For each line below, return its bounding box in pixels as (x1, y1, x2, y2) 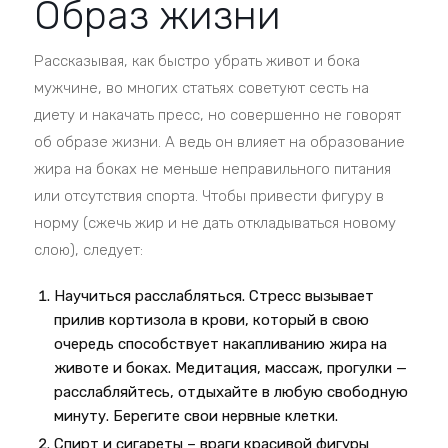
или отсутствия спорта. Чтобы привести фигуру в (34, 187, 385, 205)
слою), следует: (34, 241, 144, 259)
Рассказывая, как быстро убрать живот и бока (34, 52, 361, 70)
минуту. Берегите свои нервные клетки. (54, 407, 339, 425)
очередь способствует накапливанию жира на (54, 335, 388, 353)
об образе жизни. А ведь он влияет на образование (34, 133, 406, 151)
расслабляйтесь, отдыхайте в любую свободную (54, 383, 409, 401)
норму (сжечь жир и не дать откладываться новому (34, 214, 397, 232)
